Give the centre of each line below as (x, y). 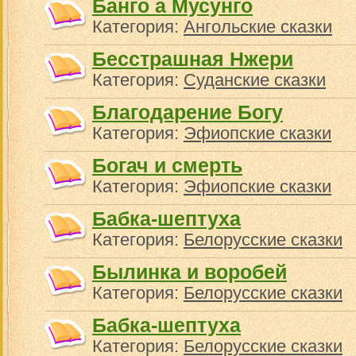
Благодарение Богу (188, 112)
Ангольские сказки (258, 27)
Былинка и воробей (190, 272)
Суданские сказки (255, 80)
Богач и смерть (167, 165)
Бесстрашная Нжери (193, 59)
